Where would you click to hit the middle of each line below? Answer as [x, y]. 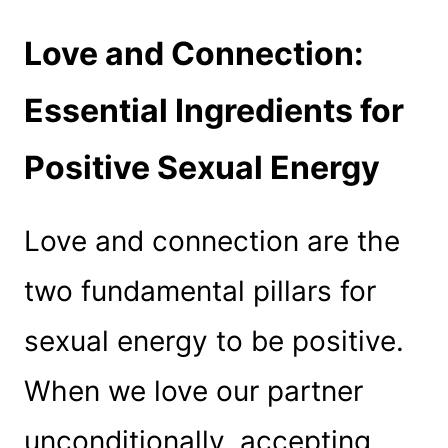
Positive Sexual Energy [201, 167]
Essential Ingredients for [213, 110]
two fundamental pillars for [199, 290]
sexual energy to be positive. [213, 340]
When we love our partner [193, 390]
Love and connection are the [211, 240]
